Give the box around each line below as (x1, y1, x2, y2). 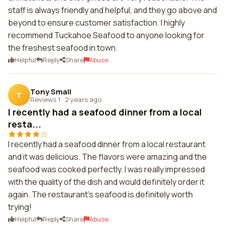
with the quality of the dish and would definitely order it (8, 176, 204, 187)
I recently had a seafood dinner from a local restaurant (8, 139, 205, 150)
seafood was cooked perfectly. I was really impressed (8, 164, 205, 175)
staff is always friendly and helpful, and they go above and (8, 5, 217, 16)
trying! (8, 201, 32, 212)
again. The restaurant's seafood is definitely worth (8, 189, 193, 200)
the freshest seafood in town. (8, 42, 118, 53)
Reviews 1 (30, 94, 60, 104)
